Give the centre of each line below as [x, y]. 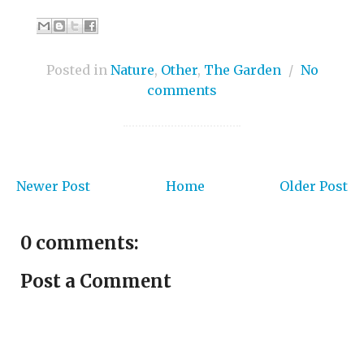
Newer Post [53, 186]
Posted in [78, 70]
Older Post [314, 186]
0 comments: [80, 243]
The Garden [242, 70]
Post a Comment [96, 282]
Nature [132, 70]
